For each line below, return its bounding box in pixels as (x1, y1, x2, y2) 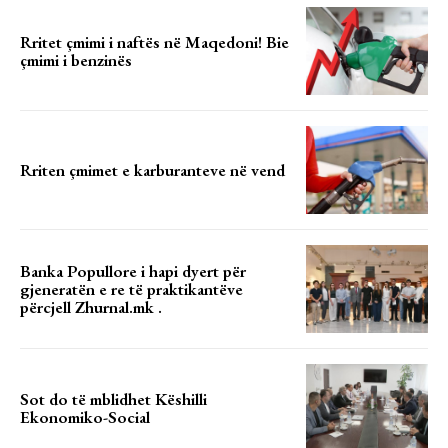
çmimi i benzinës (20, 48, 132, 71)
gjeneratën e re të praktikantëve (20, 278, 243, 301)
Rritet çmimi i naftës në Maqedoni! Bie (20, 30, 289, 53)
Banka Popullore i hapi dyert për (20, 260, 246, 283)
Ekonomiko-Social (20, 406, 150, 429)
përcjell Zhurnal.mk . (20, 296, 162, 319)
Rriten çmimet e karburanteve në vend (20, 159, 285, 182)
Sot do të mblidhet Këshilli (20, 388, 207, 411)
